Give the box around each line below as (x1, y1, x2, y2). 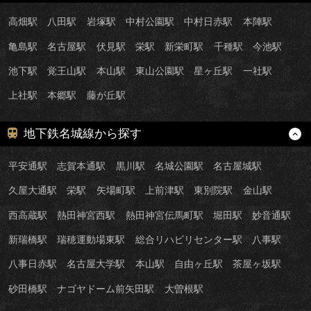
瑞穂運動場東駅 (57, 233, 126, 245)
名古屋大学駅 (67, 258, 126, 270)
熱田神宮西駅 (57, 209, 116, 221)
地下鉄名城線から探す (24, 126, 142, 140)
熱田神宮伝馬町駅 (125, 209, 203, 221)
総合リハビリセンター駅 (135, 233, 242, 245)
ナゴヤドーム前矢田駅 (57, 283, 155, 294)
